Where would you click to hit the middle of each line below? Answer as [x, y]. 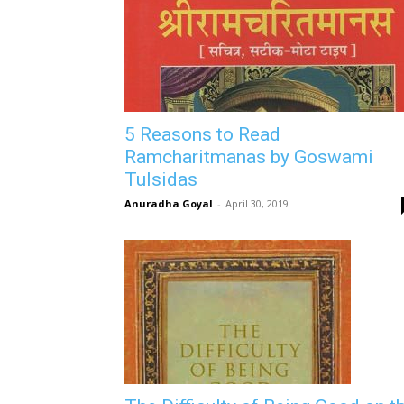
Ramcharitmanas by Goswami [249, 157]
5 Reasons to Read [202, 134]
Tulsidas [161, 179]
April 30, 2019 [257, 203]
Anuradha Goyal [169, 203]
